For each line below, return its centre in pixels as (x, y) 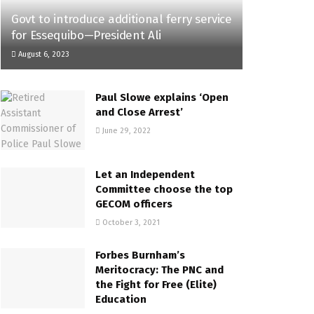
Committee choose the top (164, 190)
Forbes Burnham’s (140, 255)
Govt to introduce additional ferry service (122, 19)
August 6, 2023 (43, 54)
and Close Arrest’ (139, 112)
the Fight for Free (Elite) (156, 285)
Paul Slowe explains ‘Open (162, 97)
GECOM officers (134, 204)
